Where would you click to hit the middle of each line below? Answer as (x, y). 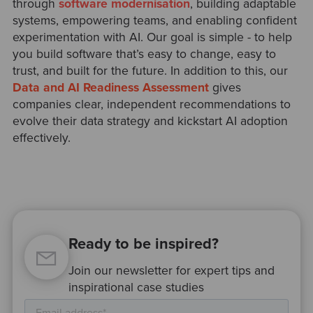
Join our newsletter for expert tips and (172, 271)
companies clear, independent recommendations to (151, 104)
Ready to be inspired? (144, 244)
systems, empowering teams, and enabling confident (154, 20)
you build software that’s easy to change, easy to (144, 54)
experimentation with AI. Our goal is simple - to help (152, 37)
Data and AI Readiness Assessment (110, 87)
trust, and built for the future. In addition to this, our (150, 71)
